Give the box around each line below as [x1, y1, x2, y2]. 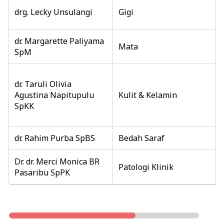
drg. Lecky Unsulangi [14, 6, 92, 17]
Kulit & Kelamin [118, 89, 177, 100]
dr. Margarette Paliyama [14, 35, 104, 46]
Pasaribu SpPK [14, 166, 70, 178]
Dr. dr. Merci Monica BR [14, 155, 99, 167]
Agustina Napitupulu [14, 89, 94, 100]
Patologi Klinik [118, 161, 173, 172]
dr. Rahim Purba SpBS [14, 132, 95, 143]
